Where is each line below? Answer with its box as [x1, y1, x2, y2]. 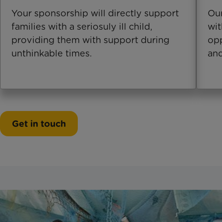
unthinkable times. [11, 48, 92, 58]
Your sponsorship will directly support [11, 7, 179, 18]
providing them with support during [11, 34, 169, 45]
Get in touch [12, 118, 66, 129]
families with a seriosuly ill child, [11, 21, 152, 32]
